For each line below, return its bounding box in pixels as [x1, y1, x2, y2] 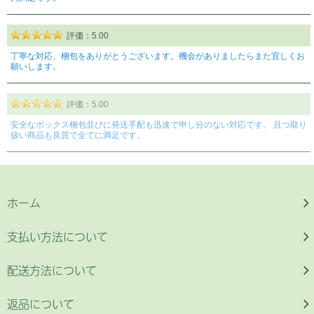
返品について [7, 295, 74, 313]
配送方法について [7, 261, 97, 279]
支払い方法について [7, 228, 108, 245]
